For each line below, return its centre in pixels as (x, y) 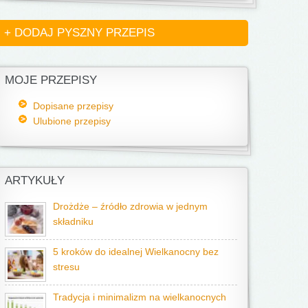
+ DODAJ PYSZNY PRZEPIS (79, 33)
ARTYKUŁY (35, 180)
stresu (66, 267)
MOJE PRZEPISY (51, 80)
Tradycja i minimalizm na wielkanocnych (140, 297)
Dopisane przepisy (73, 106)
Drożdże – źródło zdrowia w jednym (130, 207)
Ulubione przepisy (71, 121)
